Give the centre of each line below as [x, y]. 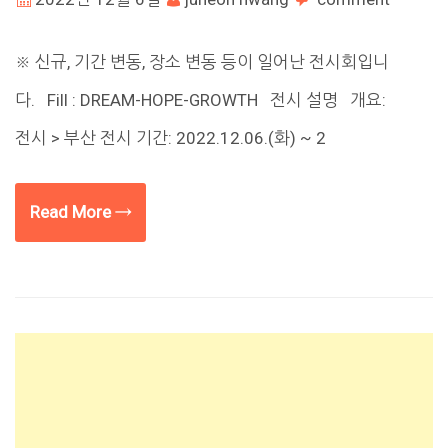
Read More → [80, 211]
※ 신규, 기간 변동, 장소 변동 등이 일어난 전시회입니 [202, 62]
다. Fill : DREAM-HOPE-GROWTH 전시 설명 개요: [200, 100]
